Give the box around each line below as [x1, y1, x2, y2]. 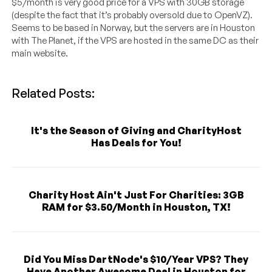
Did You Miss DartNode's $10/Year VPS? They [24, 253, 248, 266]
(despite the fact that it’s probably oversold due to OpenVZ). [12, 9, 253, 21]
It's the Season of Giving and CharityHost [30, 124, 242, 137]
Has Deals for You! [90, 137, 182, 149]
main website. [12, 47, 69, 59]
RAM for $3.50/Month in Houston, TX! [41, 201, 231, 214]
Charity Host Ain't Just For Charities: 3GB [28, 189, 244, 202]
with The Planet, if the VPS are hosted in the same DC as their [12, 35, 259, 47]
